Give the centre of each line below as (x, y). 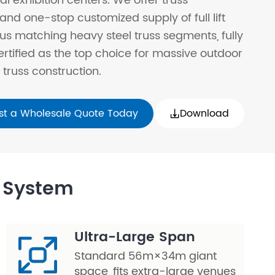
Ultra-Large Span (135, 237)
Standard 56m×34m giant (145, 256)
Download (204, 114)
